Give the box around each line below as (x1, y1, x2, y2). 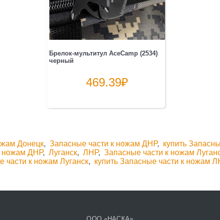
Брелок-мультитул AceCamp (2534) (49, 50, 158, 57)
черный (49, 57, 74, 65)
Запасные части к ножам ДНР (50, 139, 158, 148)
